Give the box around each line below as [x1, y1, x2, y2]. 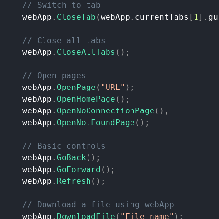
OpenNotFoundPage [57, 118, 135, 128]
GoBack [57, 153, 86, 163]
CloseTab [57, 12, 96, 22]
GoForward [57, 165, 101, 175]
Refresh [57, 176, 91, 186]
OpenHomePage [57, 94, 115, 104]
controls [66, 141, 106, 151]
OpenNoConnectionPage [57, 106, 154, 116]
